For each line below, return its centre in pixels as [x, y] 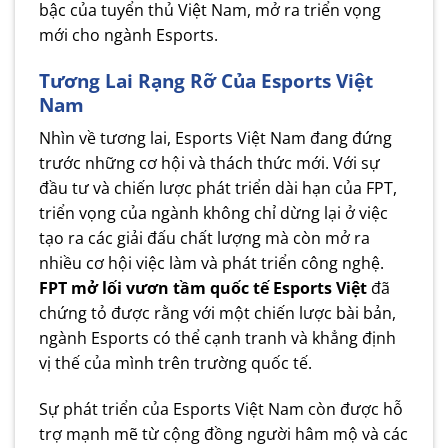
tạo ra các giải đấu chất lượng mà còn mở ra [204, 238]
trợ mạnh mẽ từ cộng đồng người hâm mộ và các [223, 434]
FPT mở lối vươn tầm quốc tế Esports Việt [203, 288]
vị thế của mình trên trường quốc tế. [175, 363]
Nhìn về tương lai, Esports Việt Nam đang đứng [215, 138]
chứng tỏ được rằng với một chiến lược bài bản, [217, 313]
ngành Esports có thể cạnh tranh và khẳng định [217, 338]
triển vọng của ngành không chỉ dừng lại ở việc [213, 213]
